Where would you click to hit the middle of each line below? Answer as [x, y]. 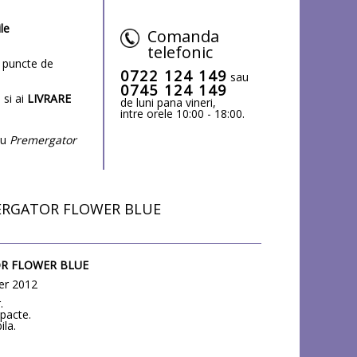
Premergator [43, 139]
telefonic [180, 52]
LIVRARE [49, 98]
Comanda [184, 36]
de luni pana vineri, [169, 102]
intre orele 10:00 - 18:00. [183, 113]
